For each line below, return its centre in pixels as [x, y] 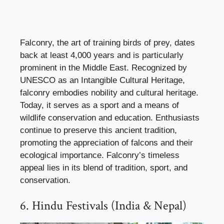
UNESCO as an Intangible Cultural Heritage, [102, 80]
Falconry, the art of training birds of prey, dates [107, 42]
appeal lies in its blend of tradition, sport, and [104, 167]
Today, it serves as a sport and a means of [99, 105]
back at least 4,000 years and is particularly [102, 55]
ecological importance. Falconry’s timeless [100, 155]
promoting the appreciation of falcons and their [106, 142]
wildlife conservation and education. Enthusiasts [110, 117]
